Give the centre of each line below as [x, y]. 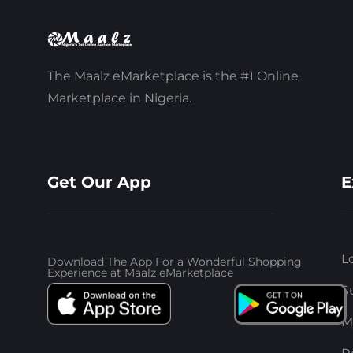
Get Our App [99, 182]
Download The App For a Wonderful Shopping [175, 262]
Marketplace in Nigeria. [119, 98]
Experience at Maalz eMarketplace [140, 273]
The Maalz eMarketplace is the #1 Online [173, 76]
